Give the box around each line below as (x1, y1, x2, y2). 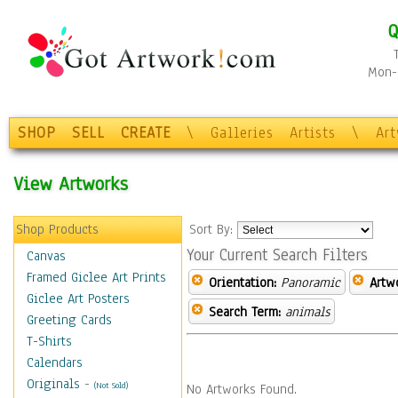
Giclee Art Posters (27, 290, 130, 307)
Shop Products (16, 220, 99, 238)
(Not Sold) (94, 379, 128, 391)
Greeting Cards (27, 311, 112, 329)
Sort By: (189, 220, 237, 238)
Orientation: (209, 274, 276, 291)
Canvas (27, 247, 66, 265)
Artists (290, 123, 336, 143)
